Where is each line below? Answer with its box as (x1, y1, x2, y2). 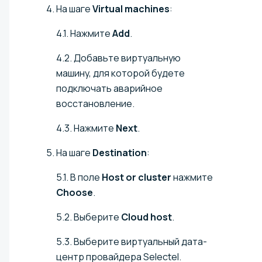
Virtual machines (92, 2, 170, 16)
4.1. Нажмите (56, 27, 112, 40)
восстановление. (56, 97, 135, 111)
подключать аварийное (56, 82, 163, 95)
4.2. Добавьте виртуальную (56, 51, 181, 65)
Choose (56, 186, 93, 199)
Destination (92, 146, 147, 160)
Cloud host (121, 211, 172, 224)
